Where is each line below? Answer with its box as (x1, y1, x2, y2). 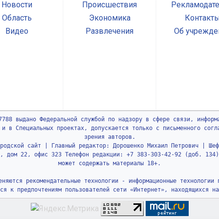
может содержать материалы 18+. (58, 160, 161, 167)
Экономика (88, 13, 131, 23)
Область (1, 13, 32, 23)
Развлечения (86, 26, 133, 36)
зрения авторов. (84, 133, 135, 141)
